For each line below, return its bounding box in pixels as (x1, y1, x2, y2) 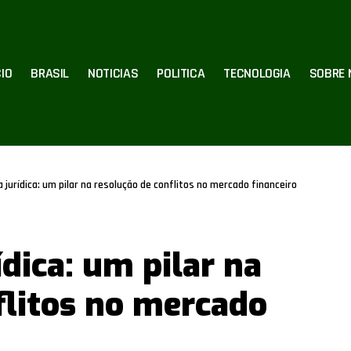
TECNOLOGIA (223, 63, 291, 82)
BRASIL (31, 63, 70, 82)
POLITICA (157, 63, 205, 82)
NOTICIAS (88, 63, 139, 82)
